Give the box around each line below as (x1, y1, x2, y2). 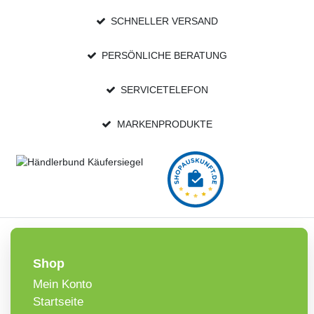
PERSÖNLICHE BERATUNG (102, 50, 228, 62)
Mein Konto (33, 278, 92, 292)
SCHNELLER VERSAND (111, 15, 219, 27)
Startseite (33, 295, 83, 309)
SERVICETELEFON (121, 84, 209, 96)
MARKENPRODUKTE (116, 118, 212, 130)
